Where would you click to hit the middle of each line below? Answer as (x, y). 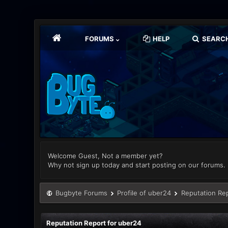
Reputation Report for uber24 (94, 223)
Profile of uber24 (144, 193)
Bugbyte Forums (81, 193)
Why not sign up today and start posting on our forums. (137, 165)
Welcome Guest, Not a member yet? (106, 156)
